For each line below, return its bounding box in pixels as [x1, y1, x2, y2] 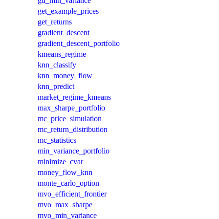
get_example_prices [38, 6, 99, 15]
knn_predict [38, 82, 74, 90]
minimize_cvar [38, 157, 83, 166]
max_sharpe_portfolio [38, 103, 105, 112]
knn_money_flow [38, 71, 92, 80]
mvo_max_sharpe [38, 200, 92, 209]
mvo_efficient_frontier [38, 189, 107, 198]
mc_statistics [38, 135, 76, 144]
